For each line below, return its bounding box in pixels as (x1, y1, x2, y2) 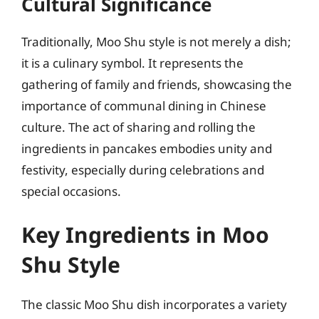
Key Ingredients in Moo (21, 220, 269, 249)
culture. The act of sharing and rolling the (21, 118, 256, 135)
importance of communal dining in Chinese (21, 97, 266, 114)
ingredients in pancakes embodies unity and (21, 140, 272, 157)
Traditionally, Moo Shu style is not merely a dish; (21, 33, 291, 50)
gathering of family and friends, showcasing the (21, 75, 292, 93)
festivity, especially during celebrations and (21, 161, 264, 178)
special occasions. (21, 182, 121, 199)
